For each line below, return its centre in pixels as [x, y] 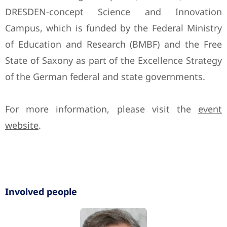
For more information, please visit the [102, 109]
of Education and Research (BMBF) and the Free [113, 44]
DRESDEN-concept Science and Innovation [113, 12]
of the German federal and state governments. [105, 77]
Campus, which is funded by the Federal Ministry [113, 28]
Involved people [41, 192]
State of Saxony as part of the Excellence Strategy [113, 61]
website [22, 125]
